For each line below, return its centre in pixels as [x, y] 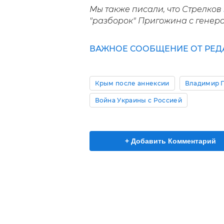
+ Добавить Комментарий [170, 141]
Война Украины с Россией [138, 100]
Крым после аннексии [132, 83]
